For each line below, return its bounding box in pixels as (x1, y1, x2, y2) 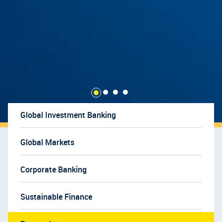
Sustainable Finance (20, 191, 92, 202)
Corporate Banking (20, 164, 87, 175)
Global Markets (20, 137, 74, 148)
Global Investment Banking (20, 110, 116, 120)
